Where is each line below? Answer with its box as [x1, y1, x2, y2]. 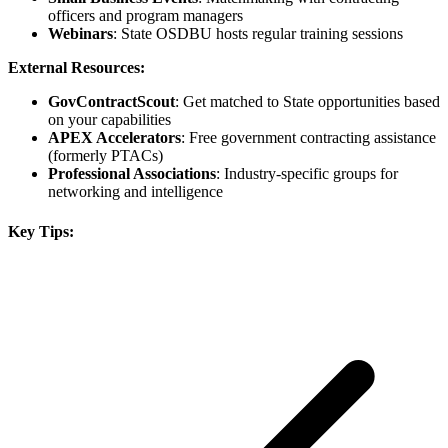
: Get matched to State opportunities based [175, 93, 440, 111]
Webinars [48, 25, 113, 43]
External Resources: [8, 59, 145, 77]
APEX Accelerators [48, 129, 181, 147]
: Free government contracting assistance [181, 129, 436, 147]
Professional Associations [48, 165, 216, 183]
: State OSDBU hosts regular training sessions [113, 25, 403, 43]
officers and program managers [48, 7, 243, 25]
